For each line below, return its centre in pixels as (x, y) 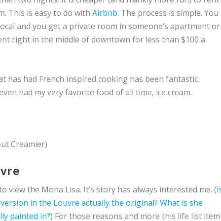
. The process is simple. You (168, 13)
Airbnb (105, 13)
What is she (182, 203)
